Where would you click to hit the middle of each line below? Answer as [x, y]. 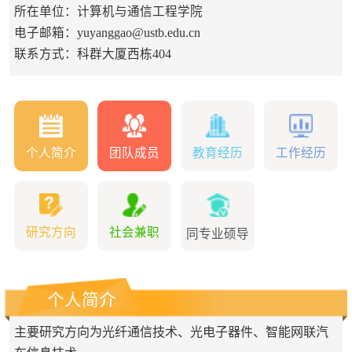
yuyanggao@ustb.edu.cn [138, 33]
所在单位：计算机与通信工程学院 [108, 12]
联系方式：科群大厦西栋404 [92, 54]
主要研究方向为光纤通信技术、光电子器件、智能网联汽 [171, 332]
